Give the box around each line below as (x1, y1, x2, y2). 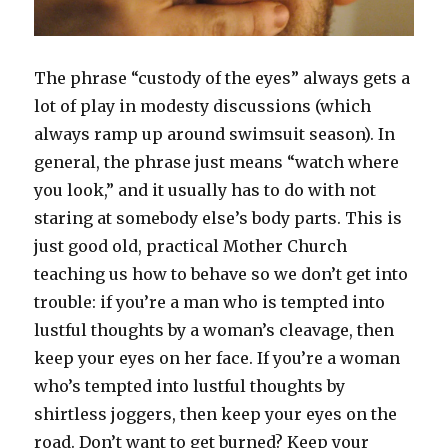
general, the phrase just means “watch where (34, 151, 400, 172)
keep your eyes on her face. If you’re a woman (34, 347, 401, 368)
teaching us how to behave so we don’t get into (34, 263, 409, 284)
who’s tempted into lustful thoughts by (34, 375, 346, 396)
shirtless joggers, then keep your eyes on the (34, 403, 398, 424)
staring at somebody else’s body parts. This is (34, 207, 403, 228)
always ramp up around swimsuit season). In (34, 123, 396, 144)
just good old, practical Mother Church (34, 235, 348, 256)
